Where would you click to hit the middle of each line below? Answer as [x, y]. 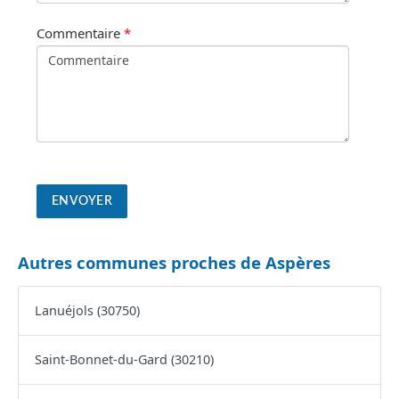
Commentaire [78, 33]
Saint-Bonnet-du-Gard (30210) [124, 360]
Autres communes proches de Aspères [174, 262]
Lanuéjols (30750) [87, 311]
